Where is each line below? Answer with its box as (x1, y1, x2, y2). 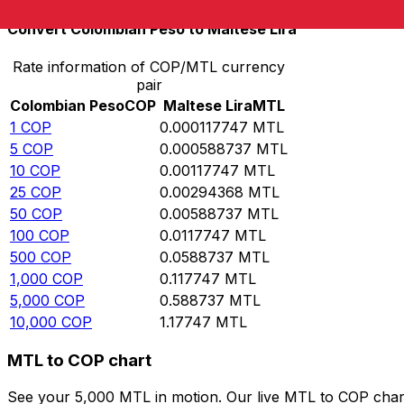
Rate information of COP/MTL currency (13, 57, 285, 76)
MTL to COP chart (7, 350, 151, 372)
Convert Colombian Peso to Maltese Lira (7, 20, 297, 39)
